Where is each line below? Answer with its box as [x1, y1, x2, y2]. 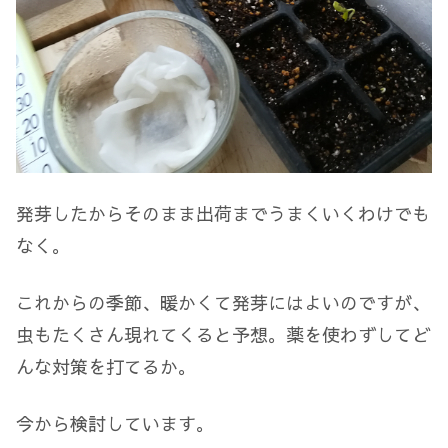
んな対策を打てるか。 [16, 353, 196, 379]
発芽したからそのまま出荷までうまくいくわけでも [16, 200, 430, 226]
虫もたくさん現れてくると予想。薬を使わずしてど [16, 321, 430, 347]
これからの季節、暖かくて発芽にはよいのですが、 [16, 289, 430, 315]
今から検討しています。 [16, 411, 214, 437]
